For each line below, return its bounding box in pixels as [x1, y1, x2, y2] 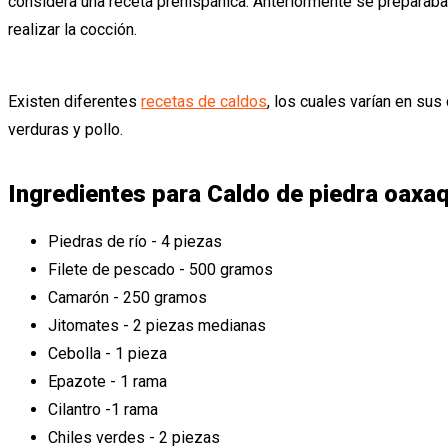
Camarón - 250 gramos [48, 287, 207, 307]
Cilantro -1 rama [48, 399, 158, 419]
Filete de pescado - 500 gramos [48, 259, 273, 279]
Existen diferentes [8, 91, 141, 111]
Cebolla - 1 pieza [48, 343, 167, 363]
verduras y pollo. [8, 119, 123, 139]
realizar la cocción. [8, 19, 137, 39]
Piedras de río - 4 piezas [48, 231, 222, 251]
